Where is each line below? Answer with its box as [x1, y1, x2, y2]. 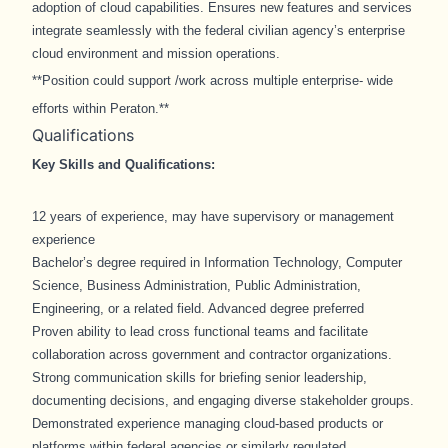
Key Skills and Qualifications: [32, 157, 215, 172]
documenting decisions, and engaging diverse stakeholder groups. [32, 393, 414, 408]
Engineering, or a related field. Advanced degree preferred [32, 301, 364, 316]
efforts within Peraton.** [32, 101, 169, 116]
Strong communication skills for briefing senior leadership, [32, 370, 367, 385]
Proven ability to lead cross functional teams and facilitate [32, 324, 368, 339]
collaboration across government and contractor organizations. [32, 347, 392, 362]
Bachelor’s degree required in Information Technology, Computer [32, 255, 402, 270]
